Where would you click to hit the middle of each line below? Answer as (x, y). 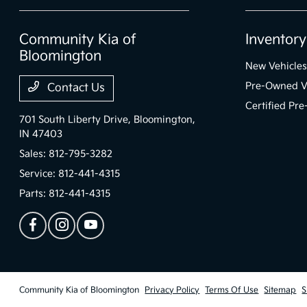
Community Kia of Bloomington (79, 290)
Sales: (34, 153)
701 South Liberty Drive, (77, 119)
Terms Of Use (232, 290)
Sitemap (280, 290)
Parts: (34, 193)
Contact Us (75, 88)
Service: (39, 173)
